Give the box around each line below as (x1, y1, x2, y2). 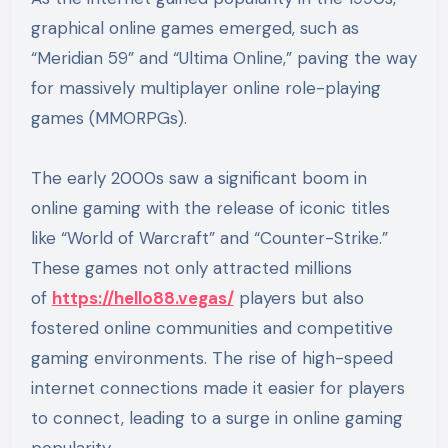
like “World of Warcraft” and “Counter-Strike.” (30, 227, 388, 250)
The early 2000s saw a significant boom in (30, 167, 367, 190)
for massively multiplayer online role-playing (30, 77, 381, 100)
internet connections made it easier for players (30, 377, 405, 400)
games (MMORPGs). (30, 107, 187, 130)
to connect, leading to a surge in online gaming (30, 407, 403, 430)
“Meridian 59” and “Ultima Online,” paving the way (30, 47, 417, 70)
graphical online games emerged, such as (30, 17, 359, 40)
